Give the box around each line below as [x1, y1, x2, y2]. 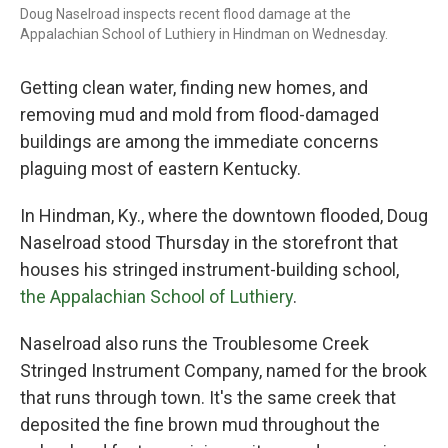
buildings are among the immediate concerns [20, 131, 379, 152]
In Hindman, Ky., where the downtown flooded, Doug [20, 205, 428, 226]
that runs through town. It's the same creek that [20, 387, 396, 408]
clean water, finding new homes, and [82, 77, 368, 98]
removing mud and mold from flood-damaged [20, 104, 379, 125]
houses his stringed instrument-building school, [20, 259, 399, 280]
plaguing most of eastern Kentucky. [20, 158, 301, 179]
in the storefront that [234, 232, 398, 253]
